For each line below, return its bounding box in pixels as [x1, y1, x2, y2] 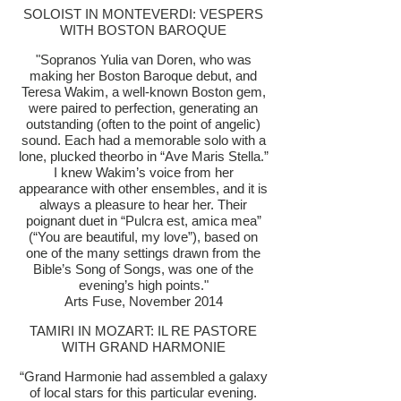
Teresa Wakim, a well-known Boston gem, [21, 84, 266, 99]
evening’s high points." [78, 277, 209, 293]
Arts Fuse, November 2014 [64, 294, 223, 309]
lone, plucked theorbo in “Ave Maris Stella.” [18, 149, 269, 164]
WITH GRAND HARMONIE [61, 339, 226, 354]
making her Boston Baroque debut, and [30, 68, 257, 83]
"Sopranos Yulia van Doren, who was [35, 52, 252, 67]
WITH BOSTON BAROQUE [60, 22, 226, 38]
